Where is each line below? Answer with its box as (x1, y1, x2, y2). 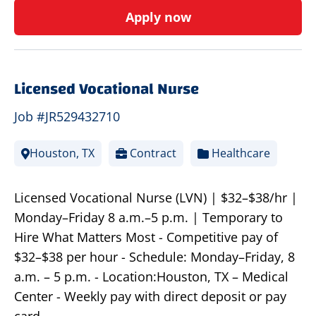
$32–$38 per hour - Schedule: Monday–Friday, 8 (14, 248, 295, 266)
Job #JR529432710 (14, 108, 120, 126)
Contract (127, 145, 176, 162)
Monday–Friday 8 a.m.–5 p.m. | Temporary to (14, 209, 283, 226)
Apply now (125, 8, 191, 26)
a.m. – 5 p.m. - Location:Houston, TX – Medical (14, 268, 288, 286)
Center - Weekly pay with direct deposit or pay (14, 288, 286, 305)
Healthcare (209, 145, 270, 162)
